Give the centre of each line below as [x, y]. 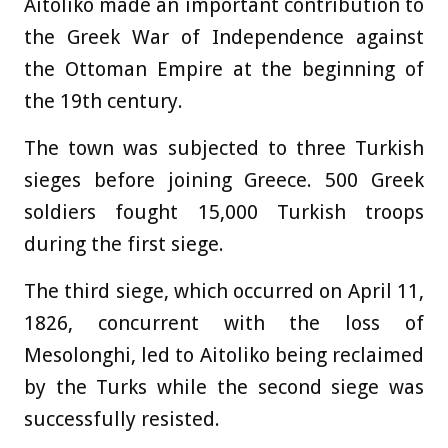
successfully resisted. [122, 418]
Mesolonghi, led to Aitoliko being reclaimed [224, 354]
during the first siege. [124, 243]
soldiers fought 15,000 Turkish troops [224, 211]
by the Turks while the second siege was [224, 386]
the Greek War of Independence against [224, 36]
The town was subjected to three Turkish [224, 147]
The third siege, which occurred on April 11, [224, 290]
